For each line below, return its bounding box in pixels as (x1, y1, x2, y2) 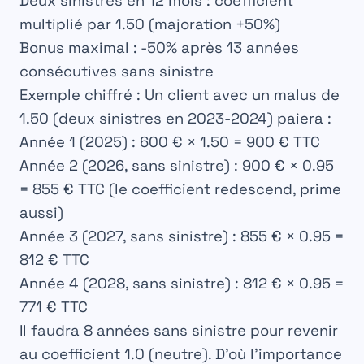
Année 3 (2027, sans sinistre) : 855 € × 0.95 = (19, 227, 344, 246)
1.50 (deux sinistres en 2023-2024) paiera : (19, 109, 331, 128)
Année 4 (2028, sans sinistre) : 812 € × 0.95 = (19, 274, 344, 293)
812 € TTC (19, 250, 89, 270)
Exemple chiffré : (19, 85, 141, 105)
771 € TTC (19, 297, 88, 317)
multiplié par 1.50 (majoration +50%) (19, 15, 280, 34)
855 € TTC (32, 180, 105, 199)
